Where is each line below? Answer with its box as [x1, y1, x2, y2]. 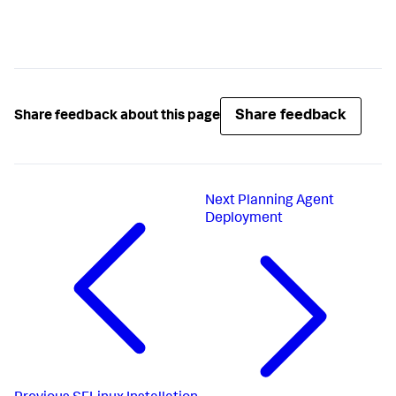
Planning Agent [238, 194, 335, 209]
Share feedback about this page [14, 109, 220, 124]
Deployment [205, 212, 284, 226]
